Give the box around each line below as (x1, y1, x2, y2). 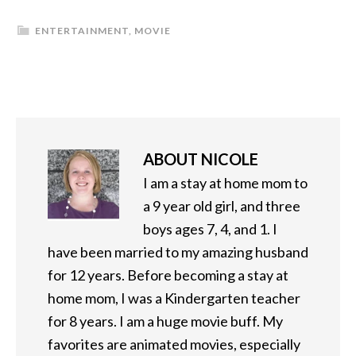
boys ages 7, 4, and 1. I (143, 219, 277, 238)
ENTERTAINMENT (35, 24, 129, 37)
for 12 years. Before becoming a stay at (48, 265, 288, 284)
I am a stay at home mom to (143, 173, 308, 192)
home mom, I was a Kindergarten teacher (48, 288, 300, 307)
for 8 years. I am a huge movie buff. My (48, 311, 283, 330)
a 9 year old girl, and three (143, 196, 300, 215)
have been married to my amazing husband (48, 242, 308, 261)
